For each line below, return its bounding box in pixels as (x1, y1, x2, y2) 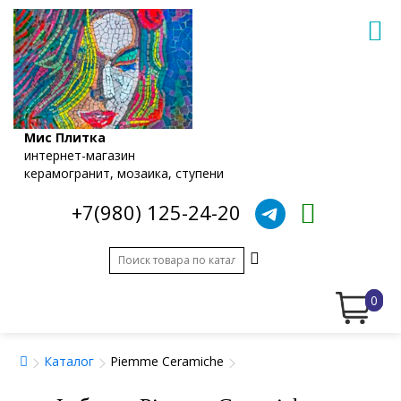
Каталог (44, 352, 94, 370)
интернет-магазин (24, 146, 135, 164)
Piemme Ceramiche (110, 352, 224, 370)
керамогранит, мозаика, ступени (24, 164, 224, 182)
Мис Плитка (24, 128, 106, 146)
